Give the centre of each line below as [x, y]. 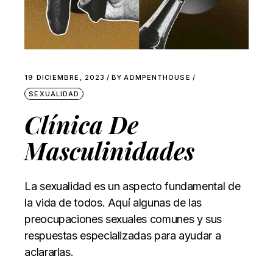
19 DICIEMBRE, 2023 [65, 78]
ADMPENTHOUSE [157, 78]
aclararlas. [49, 252]
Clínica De [82, 125]
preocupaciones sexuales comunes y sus [123, 219]
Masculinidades [110, 151]
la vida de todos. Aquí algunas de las [113, 203]
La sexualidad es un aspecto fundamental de [133, 186]
